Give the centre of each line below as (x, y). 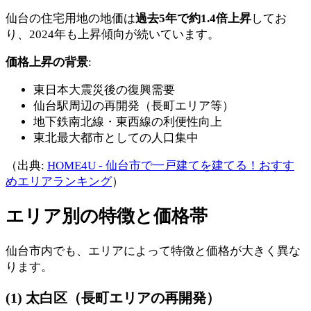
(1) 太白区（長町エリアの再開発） (113, 298)
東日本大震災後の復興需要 (104, 90)
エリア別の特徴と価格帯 (107, 217)
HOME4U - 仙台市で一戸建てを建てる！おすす (171, 166)
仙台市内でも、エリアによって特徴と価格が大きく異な (153, 251)
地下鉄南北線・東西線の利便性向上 (128, 122)
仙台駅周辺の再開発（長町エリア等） (134, 106)
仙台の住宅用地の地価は (70, 18)
